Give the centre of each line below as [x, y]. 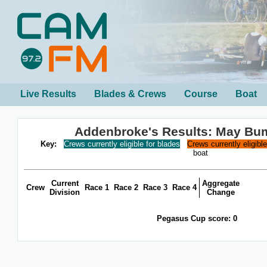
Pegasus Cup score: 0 [197, 218]
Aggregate [221, 184]
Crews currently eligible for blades [122, 144]
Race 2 [126, 188]
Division [65, 193]
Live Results [48, 94]
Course [201, 94]
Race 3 [155, 188]
